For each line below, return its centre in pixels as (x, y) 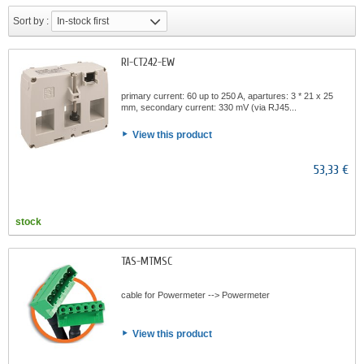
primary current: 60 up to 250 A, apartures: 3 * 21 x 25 (227, 96)
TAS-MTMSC (147, 261)
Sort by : (31, 21)
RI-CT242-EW (148, 62)
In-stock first (83, 21)
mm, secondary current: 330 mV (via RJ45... (209, 107)
